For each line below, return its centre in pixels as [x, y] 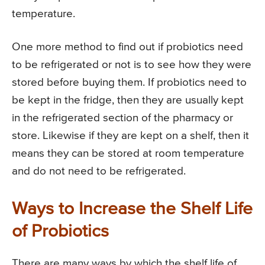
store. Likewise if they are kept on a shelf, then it [130, 136]
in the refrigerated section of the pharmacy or [122, 118]
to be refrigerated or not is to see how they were [132, 65]
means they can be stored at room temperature [128, 154]
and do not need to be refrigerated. [99, 172]
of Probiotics [60, 232]
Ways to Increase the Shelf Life [132, 210]
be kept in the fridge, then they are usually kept [128, 101]
